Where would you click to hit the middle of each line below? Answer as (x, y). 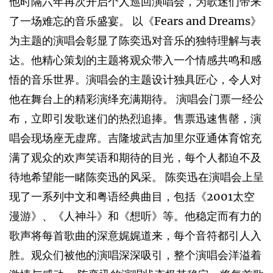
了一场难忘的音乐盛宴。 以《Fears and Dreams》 (135, 21)
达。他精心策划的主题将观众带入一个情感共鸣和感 (135, 60)
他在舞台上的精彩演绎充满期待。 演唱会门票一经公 (136, 99)
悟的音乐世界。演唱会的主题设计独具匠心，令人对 (135, 80)
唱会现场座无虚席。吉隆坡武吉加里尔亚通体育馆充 (135, 138)
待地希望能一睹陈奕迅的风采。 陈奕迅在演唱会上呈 (136, 177)
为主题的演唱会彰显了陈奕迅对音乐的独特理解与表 (135, 41)
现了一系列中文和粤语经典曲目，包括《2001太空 (132, 197)
